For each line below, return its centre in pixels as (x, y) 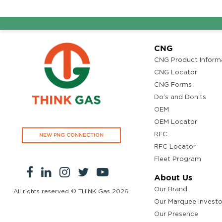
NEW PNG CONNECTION (71, 136)
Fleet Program (177, 160)
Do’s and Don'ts (180, 98)
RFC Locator (175, 147)
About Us (173, 178)
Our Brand (170, 190)
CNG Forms (173, 85)
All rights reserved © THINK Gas (62, 192)
